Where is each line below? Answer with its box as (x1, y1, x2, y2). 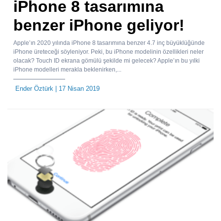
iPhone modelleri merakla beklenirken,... (13, 66, 121, 74)
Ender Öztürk (15, 85, 53, 93)
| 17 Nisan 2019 (53, 85, 100, 93)
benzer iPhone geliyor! (13, 16, 184, 35)
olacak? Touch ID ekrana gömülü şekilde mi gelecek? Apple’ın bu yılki (13, 57, 200, 65)
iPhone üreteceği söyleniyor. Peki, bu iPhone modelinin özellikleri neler (13, 48, 204, 56)
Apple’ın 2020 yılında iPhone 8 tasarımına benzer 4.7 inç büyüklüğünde (13, 39, 205, 47)
